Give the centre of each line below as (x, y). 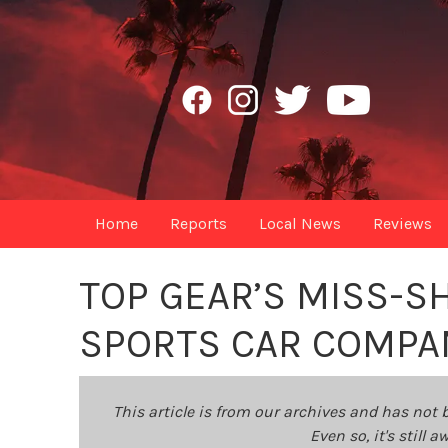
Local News (300, 223)
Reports (199, 223)
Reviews (403, 223)
